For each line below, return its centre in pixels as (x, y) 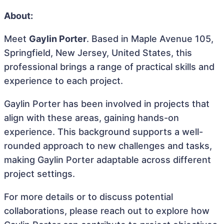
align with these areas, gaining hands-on (91, 118)
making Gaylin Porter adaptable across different (107, 160)
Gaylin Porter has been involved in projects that (107, 104)
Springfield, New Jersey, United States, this (98, 53)
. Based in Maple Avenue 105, (150, 39)
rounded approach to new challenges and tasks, (108, 146)
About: (18, 16)
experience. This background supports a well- (103, 132)
